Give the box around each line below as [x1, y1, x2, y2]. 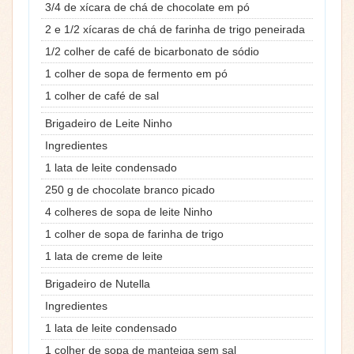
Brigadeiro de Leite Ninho [45, 116, 172, 130]
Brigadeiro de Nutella [45, 277, 150, 290]
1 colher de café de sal [45, 88, 159, 102]
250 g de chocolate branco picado [45, 183, 215, 196]
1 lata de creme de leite [45, 249, 163, 262]
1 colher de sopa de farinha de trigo [45, 227, 224, 240]
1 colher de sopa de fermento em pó [45, 66, 228, 80]
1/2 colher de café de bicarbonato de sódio [45, 44, 259, 58]
